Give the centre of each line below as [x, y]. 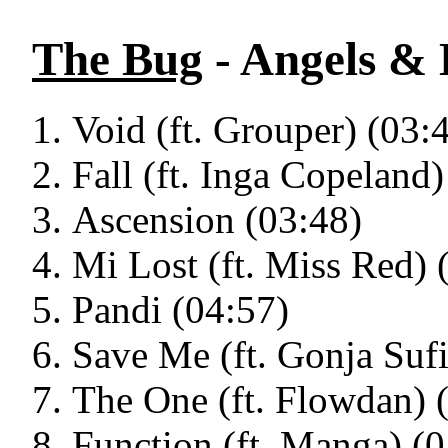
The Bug [117, 59]
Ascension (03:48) [217, 220]
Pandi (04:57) [180, 310]
